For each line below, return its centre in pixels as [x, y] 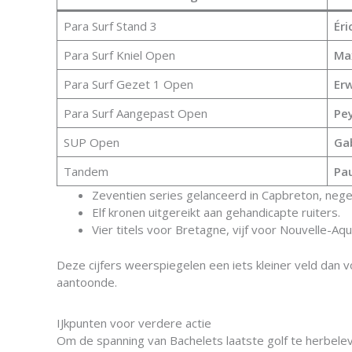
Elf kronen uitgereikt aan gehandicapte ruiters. [216, 212]
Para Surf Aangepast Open [135, 113]
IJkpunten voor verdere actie [134, 323]
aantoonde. [87, 282]
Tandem [86, 171]
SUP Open [91, 142]
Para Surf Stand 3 [110, 26]
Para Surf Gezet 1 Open [128, 84]
